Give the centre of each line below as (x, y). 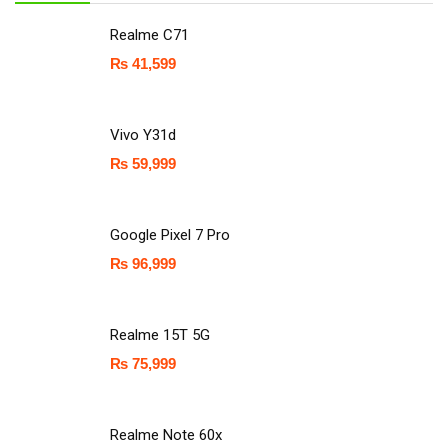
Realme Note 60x (166, 435)
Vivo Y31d (143, 135)
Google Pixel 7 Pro (170, 235)
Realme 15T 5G (160, 335)
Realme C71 (149, 35)
